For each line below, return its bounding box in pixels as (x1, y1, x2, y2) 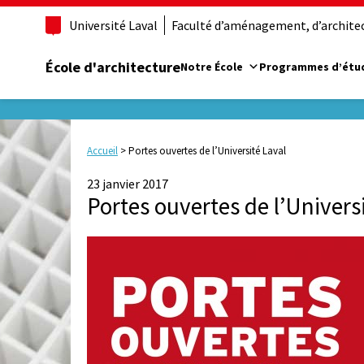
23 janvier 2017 (87, 175, 168, 193)
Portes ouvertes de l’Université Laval (128, 144, 286, 158)
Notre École (180, 58, 243, 74)
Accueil (87, 144, 118, 158)
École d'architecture (45, 57, 180, 76)
